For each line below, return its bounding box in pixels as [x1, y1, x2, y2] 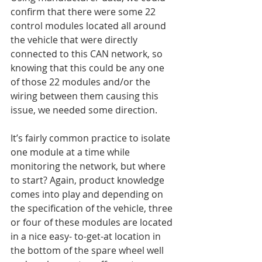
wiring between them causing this [11, 89, 161, 102]
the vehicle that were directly [11, 33, 140, 46]
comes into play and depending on [11, 187, 166, 201]
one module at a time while [11, 145, 132, 158]
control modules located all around [11, 19, 168, 32]
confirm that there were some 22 [11, 5, 158, 18]
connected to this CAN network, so [11, 47, 165, 60]
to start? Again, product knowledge [11, 173, 167, 187]
